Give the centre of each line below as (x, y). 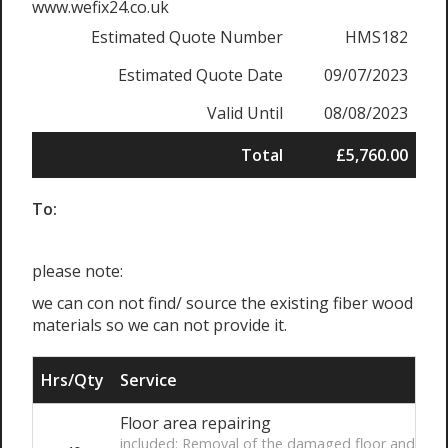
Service (148, 380)
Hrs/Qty (72, 380)
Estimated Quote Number (187, 37)
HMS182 (376, 37)
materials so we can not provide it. (159, 325)
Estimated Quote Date (200, 75)
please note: (77, 271)
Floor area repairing (195, 423)
